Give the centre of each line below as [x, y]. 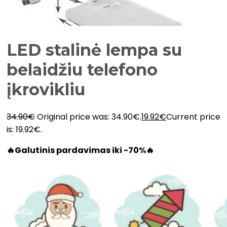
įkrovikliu [46, 90]
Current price [193, 117]
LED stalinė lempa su [94, 50]
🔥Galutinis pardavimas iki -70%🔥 [80, 150]
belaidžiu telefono [82, 70]
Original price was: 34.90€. [89, 117]
